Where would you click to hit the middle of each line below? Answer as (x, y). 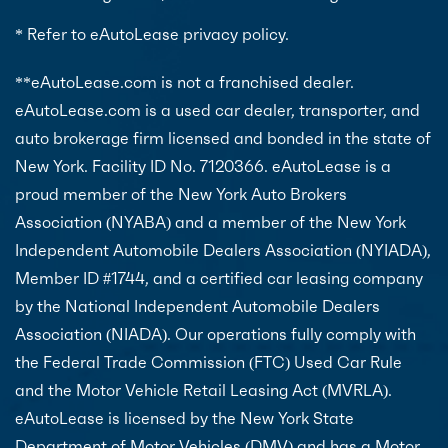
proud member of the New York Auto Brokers (181, 193)
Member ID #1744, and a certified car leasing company (219, 277)
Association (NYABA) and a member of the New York (210, 221)
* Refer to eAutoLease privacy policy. (152, 33)
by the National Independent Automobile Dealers (197, 305)
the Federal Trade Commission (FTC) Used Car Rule (208, 361)
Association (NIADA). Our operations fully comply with (215, 333)
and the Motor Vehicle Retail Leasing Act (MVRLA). (203, 389)
